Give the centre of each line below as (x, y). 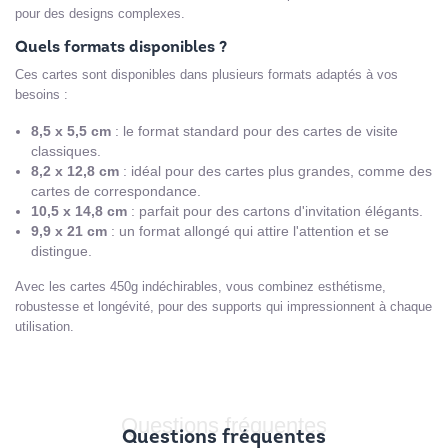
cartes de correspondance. (116, 191)
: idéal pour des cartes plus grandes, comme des (275, 171)
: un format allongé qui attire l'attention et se (248, 231)
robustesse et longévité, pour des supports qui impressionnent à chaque (223, 307)
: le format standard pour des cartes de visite (254, 131)
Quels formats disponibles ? (121, 48)
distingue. (61, 251)
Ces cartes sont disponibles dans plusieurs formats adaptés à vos (206, 75)
